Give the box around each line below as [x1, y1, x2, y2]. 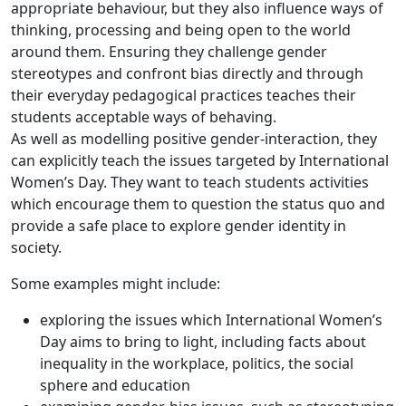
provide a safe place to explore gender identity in [11, 216, 346, 237]
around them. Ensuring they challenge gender [11, 42, 327, 63]
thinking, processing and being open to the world [11, 20, 351, 41]
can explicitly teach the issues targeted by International [11, 150, 389, 171]
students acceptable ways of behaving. [11, 107, 276, 128]
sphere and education [40, 375, 190, 396]
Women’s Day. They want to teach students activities [11, 172, 369, 193]
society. [11, 237, 62, 258]
